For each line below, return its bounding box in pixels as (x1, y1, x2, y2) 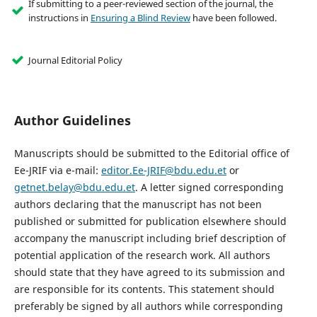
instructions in (28, 11, 91, 25)
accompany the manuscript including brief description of (13, 231, 286, 246)
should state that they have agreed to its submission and (13, 265, 285, 279)
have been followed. (190, 11, 277, 25)
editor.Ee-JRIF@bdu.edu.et (100, 163, 226, 178)
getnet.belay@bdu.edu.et (13, 180, 135, 195)
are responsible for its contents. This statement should (13, 282, 275, 296)
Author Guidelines (13, 112, 131, 129)
